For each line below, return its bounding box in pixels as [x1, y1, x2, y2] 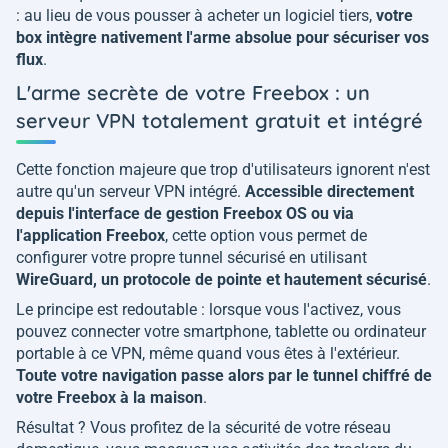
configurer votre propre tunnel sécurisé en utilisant [16, 247, 367, 267]
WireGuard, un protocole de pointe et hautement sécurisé [16, 269, 427, 289]
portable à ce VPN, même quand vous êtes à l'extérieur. [16, 343, 400, 363]
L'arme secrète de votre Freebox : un [16, 79, 370, 105]
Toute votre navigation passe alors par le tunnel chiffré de [16, 365, 432, 385]
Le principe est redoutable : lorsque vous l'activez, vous [16, 299, 401, 319]
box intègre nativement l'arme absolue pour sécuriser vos [16, 27, 429, 47]
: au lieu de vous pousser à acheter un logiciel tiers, [16, 5, 376, 25]
